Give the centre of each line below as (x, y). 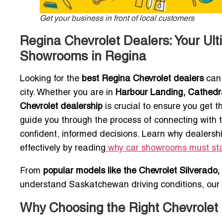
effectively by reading (63, 149)
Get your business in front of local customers (117, 19)
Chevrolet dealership (61, 107)
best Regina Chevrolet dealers (143, 79)
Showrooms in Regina (83, 57)
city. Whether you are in (68, 93)
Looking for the (51, 79)
